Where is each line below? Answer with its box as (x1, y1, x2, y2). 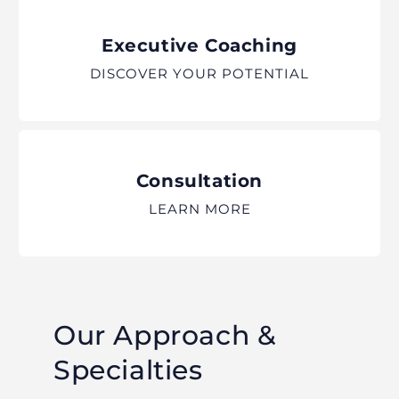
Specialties (53, 354, 203, 387)
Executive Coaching (102, 35, 297, 57)
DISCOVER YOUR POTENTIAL (90, 65, 309, 83)
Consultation (135, 170, 264, 192)
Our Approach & (53, 319, 277, 353)
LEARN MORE (148, 200, 251, 218)
